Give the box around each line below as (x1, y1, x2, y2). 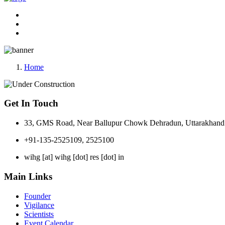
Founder (24, 191, 51, 200)
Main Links (4, 171, 52, 182)
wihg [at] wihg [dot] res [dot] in (24, 153, 124, 162)
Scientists (24, 209, 54, 218)
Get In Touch (4, 98, 58, 109)
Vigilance (24, 200, 54, 209)
